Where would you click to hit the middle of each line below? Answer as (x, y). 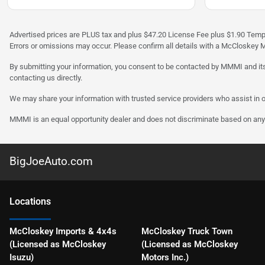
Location (28, 202)
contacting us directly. (46, 78)
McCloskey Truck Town (187, 232)
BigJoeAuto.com (51, 161)
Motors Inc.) (165, 258)
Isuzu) (22, 258)
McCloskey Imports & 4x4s (63, 232)
